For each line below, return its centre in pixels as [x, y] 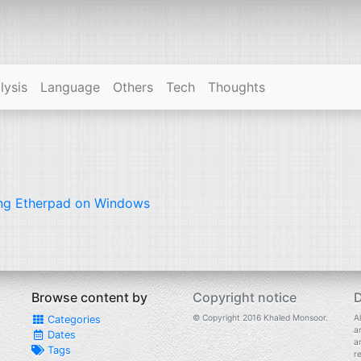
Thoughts [237, 87]
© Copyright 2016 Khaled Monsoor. [260, 317]
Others [133, 87]
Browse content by [89, 297]
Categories [73, 320]
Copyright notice [245, 297]
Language [70, 87]
